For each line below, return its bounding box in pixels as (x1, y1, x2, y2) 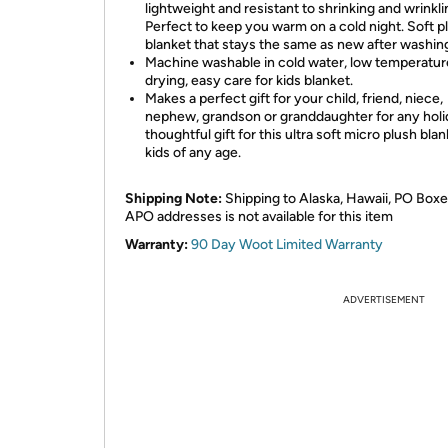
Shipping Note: (125, 190, 222, 207)
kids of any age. (145, 144, 241, 161)
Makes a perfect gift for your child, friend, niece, (145, 90, 443, 107)
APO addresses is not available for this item (125, 208, 393, 225)
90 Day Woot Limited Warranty (191, 236, 383, 253)
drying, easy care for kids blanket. (145, 72, 353, 89)
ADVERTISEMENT (343, 293, 425, 306)
